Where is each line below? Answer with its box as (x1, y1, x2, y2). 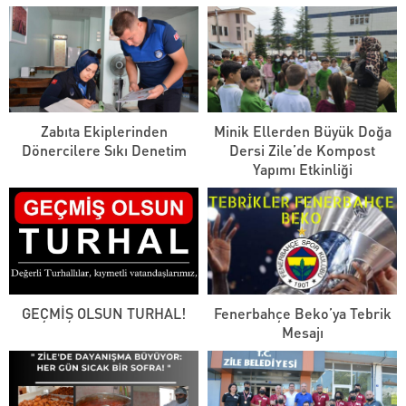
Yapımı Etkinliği (252, 159, 353, 179)
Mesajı (281, 323, 324, 342)
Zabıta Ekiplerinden (40, 121, 168, 141)
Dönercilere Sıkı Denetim (21, 140, 187, 160)
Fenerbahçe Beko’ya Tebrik (213, 304, 391, 323)
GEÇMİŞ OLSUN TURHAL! (22, 304, 186, 323)
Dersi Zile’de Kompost (229, 140, 375, 160)
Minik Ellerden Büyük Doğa (213, 121, 391, 141)
